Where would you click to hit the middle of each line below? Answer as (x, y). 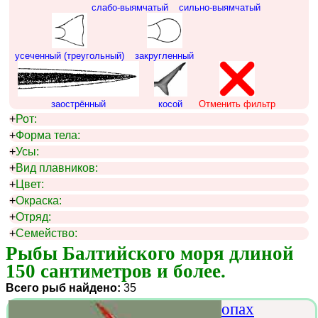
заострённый (79, 104)
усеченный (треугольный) (70, 56)
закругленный (164, 56)
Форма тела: (48, 135)
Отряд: (33, 217)
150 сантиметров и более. (116, 271)
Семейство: (46, 233)
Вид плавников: (57, 168)
